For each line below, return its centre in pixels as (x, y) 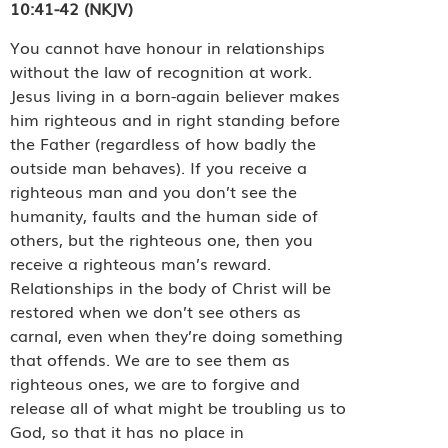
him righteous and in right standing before (175, 118)
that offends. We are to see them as (150, 358)
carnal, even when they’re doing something (176, 334)
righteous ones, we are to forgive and (155, 382)
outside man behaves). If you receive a (158, 166)
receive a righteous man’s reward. (140, 262)
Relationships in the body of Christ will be (170, 286)
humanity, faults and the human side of (164, 214)
